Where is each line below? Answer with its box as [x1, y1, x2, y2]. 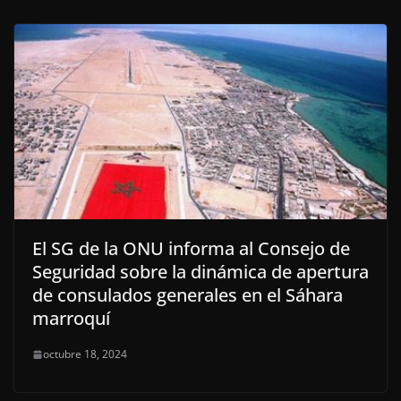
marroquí [32, 306, 110, 331]
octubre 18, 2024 [43, 346, 127, 363]
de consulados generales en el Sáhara [32, 283, 343, 308]
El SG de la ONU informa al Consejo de [32, 236, 350, 261]
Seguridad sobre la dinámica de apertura [32, 260, 369, 285]
